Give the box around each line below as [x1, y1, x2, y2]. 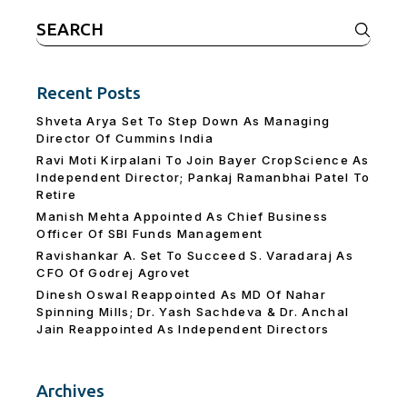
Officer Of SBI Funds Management [36, 226, 263, 242]
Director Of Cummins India [36, 131, 213, 146]
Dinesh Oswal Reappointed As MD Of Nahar [36, 287, 327, 303]
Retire [36, 187, 77, 203]
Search [35, 16, 84, 34]
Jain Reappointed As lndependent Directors [36, 322, 330, 337]
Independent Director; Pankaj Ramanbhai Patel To [36, 170, 371, 185]
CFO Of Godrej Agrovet [36, 265, 191, 281]
